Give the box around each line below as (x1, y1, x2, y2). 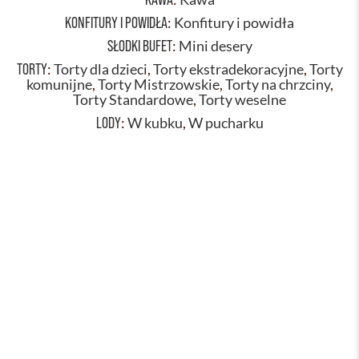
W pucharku (188, 115, 264, 131)
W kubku (127, 115, 183, 131)
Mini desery (178, 38, 252, 54)
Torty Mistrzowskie (97, 76, 220, 93)
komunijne (26, 76, 92, 93)
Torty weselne (199, 91, 286, 108)
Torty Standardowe (73, 91, 193, 108)
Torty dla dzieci (53, 61, 147, 78)
